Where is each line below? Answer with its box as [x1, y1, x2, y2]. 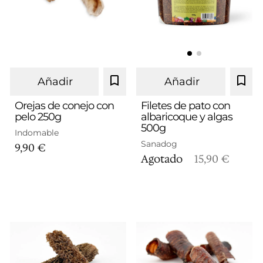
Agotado [141, 152, 186, 166]
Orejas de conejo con [14, 99, 114, 112]
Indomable [14, 127, 59, 138]
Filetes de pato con [141, 99, 231, 112]
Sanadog [141, 139, 178, 149]
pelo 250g [14, 110, 61, 123]
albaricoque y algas [141, 110, 233, 123]
